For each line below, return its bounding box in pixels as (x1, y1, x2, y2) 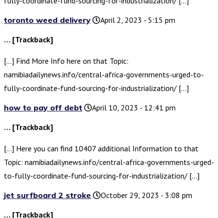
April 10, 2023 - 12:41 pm (92, 103, 176, 113)
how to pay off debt (4, 103, 82, 113)
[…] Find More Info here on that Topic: (4, 56, 128, 66)
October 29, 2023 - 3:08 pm (101, 190, 192, 200)
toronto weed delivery (4, 15, 91, 25)
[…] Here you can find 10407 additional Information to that (4, 144, 199, 154)
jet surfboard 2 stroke (4, 190, 91, 200)
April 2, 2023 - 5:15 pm (100, 15, 175, 25)
